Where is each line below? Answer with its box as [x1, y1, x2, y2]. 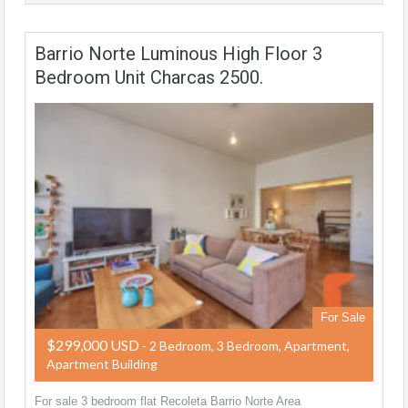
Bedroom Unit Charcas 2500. [35, 66, 263, 88]
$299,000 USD [46, 336, 139, 354]
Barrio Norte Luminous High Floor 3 [35, 42, 322, 65]
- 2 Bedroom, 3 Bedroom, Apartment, [139, 338, 350, 354]
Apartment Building [46, 356, 158, 372]
